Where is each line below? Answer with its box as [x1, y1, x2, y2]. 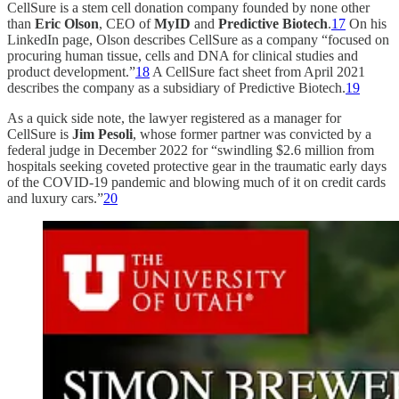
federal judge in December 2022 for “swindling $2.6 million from [7, 142, 374, 159]
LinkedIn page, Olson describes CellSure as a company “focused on [7, 32, 389, 48]
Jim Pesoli [72, 126, 133, 142]
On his [346, 16, 387, 32]
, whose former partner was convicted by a [133, 126, 371, 142]
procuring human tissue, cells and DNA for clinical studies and [7, 48, 358, 64]
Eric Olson [35, 16, 99, 32]
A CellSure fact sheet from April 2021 [150, 64, 365, 80]
